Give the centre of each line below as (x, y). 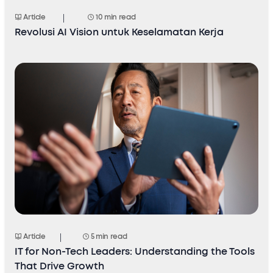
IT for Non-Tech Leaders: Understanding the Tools (135, 251)
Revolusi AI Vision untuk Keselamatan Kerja (119, 32)
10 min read (115, 17)
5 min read (108, 236)
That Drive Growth (59, 266)
